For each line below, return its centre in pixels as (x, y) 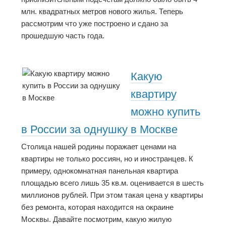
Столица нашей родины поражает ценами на (99, 146)
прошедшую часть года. (63, 35)
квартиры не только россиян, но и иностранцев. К (107, 158)
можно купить (165, 112)
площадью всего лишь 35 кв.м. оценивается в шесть (112, 183)
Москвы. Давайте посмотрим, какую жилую (96, 219)
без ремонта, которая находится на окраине (97, 207)
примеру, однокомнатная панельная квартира (100, 171)
